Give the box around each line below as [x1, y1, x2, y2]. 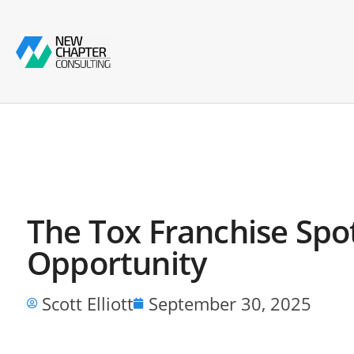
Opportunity [27, 240, 207, 284]
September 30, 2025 [149, 291, 311, 315]
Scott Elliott [42, 291, 134, 315]
